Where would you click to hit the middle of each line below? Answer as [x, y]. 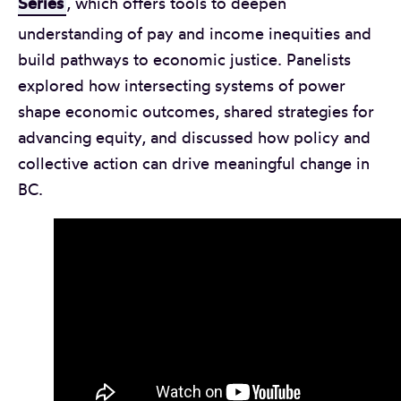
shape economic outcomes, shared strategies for [196, 111]
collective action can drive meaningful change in [194, 162]
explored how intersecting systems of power [182, 85]
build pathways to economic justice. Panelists [184, 59]
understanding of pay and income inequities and [195, 33]
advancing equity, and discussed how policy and [194, 137]
